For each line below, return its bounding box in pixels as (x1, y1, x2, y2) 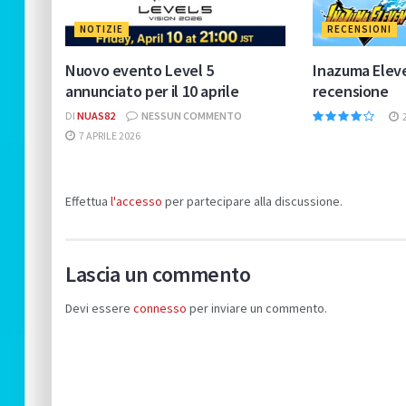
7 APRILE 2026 (77, 128, 140, 142)
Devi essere (65, 299, 133, 316)
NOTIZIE (80, 22, 123, 35)
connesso (133, 299, 187, 316)
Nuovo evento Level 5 (65, 59, 214, 81)
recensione (313, 80, 389, 101)
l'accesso (111, 192, 162, 209)
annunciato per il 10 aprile (65, 80, 239, 101)
